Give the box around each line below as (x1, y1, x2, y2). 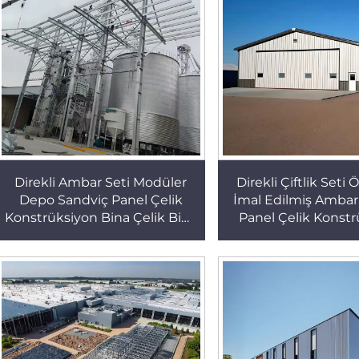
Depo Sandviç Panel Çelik (18, 192, 183, 208)
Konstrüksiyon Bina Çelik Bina (4, 210, 197, 226)
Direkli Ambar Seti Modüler (14, 175, 188, 191)
